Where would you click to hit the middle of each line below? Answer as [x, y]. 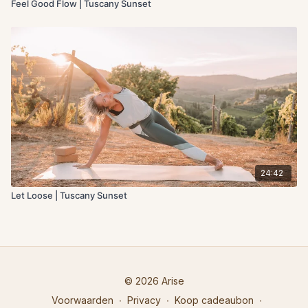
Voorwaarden [82, 300]
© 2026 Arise [154, 281]
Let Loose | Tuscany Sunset [69, 195]
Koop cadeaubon [214, 300]
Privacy [144, 300]
